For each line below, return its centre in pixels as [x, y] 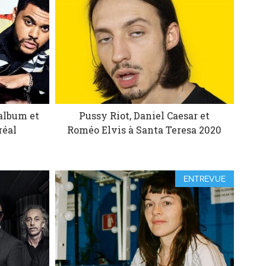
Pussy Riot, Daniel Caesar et [145, 115]
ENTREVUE [205, 178]
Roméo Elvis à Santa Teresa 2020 [145, 129]
